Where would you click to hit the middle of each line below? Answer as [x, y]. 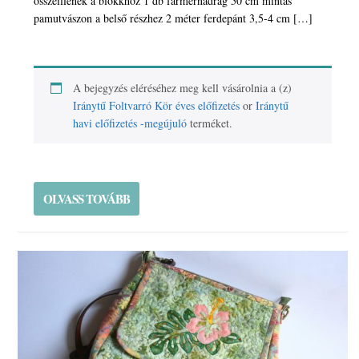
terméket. [210, 123]
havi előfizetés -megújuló [130, 123]
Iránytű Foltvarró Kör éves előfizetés [157, 105]
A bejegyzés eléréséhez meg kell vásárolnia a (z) [183, 87]
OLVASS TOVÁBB [87, 198]
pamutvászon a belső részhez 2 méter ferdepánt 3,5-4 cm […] [173, 18]
